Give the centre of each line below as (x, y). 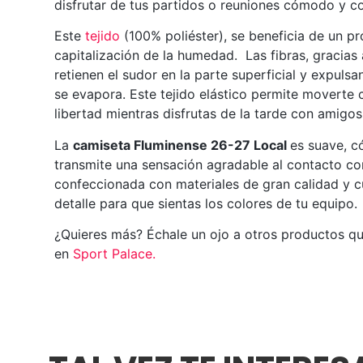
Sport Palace (113, 254)
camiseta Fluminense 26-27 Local (182, 145)
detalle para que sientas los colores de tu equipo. (206, 203)
